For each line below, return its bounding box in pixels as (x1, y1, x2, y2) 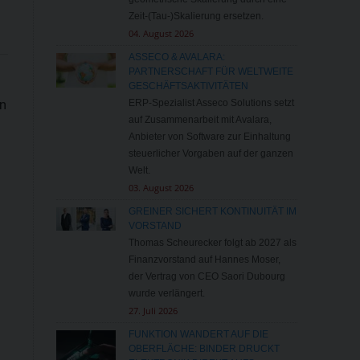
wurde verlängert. (128, 288, 205, 300)
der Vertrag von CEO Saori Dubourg (128, 271, 285, 283)
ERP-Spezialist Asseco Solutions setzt (128, 97, 294, 109)
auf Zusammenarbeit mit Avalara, (128, 114, 272, 126)
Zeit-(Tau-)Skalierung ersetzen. (128, 10, 264, 22)
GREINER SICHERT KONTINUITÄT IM (128, 206, 297, 218)
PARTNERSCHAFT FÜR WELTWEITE (128, 66, 293, 78)
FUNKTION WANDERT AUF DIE (128, 329, 268, 341)
